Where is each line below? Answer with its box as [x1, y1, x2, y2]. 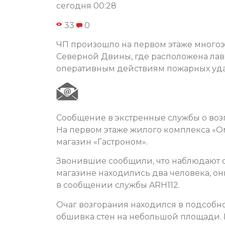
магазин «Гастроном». [56, 137, 148, 147]
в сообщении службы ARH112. [56, 180, 180, 190]
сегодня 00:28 [56, 1, 117, 11]
